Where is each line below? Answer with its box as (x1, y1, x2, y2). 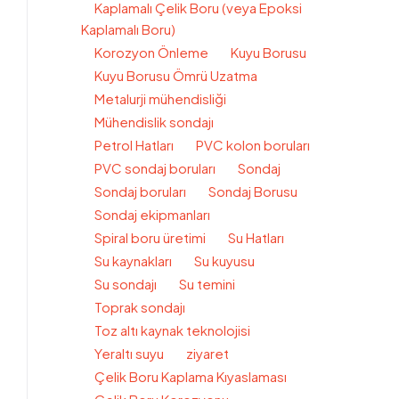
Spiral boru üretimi (94, 229, 206, 246)
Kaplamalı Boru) (81, 20, 175, 37)
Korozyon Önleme (94, 44, 208, 61)
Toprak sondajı (94, 298, 185, 315)
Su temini (179, 275, 235, 292)
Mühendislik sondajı (94, 113, 214, 130)
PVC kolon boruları (196, 136, 310, 153)
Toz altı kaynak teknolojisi (94, 322, 250, 338)
